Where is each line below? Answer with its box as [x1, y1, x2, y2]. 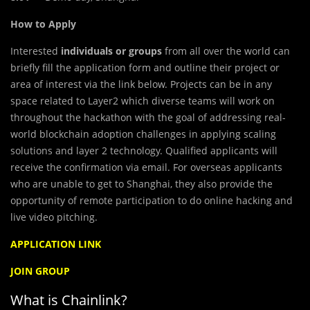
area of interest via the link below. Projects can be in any [10, 77, 272, 91]
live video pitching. [10, 210, 98, 224]
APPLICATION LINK [10, 237, 101, 251]
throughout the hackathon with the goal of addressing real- [10, 111, 286, 125]
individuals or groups [61, 44, 162, 58]
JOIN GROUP [10, 264, 70, 278]
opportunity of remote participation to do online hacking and [10, 194, 293, 208]
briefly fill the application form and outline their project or [10, 61, 280, 75]
